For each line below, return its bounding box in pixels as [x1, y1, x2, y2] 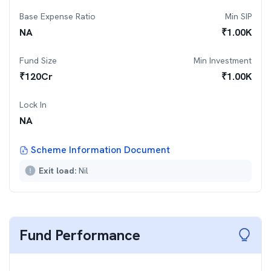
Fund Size [19, 55, 57, 66]
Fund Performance [19, 226, 140, 244]
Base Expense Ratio [19, 11, 96, 22]
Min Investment [194, 55, 252, 66]
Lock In [19, 99, 47, 110]
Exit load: [39, 165, 79, 176]
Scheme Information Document [31, 143, 170, 156]
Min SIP [225, 11, 252, 22]
